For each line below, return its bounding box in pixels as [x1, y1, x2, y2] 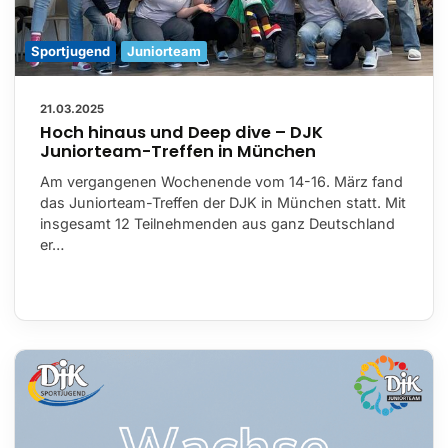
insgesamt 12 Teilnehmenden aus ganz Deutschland [40, 214, 395, 232]
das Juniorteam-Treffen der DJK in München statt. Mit [40, 193, 406, 211]
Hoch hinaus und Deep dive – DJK [40, 120, 323, 144]
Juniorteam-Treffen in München [40, 139, 316, 163]
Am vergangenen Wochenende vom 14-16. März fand [40, 172, 403, 190]
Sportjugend [31, 42, 110, 59]
